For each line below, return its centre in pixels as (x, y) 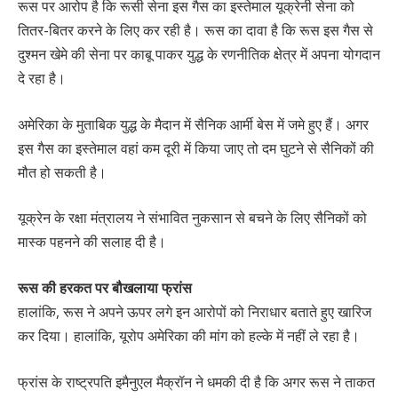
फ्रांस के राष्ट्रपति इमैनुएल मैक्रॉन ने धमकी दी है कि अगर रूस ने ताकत (196, 382)
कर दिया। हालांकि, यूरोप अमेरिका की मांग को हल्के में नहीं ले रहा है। (189, 335)
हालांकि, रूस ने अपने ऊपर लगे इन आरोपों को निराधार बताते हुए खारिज (195, 311)
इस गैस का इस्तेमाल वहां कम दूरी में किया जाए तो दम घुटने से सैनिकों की (196, 148)
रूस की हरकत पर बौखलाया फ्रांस (105, 287)
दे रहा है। (42, 79)
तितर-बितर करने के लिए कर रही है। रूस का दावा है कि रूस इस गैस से (195, 31)
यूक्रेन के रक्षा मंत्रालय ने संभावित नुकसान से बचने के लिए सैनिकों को (192, 218)
